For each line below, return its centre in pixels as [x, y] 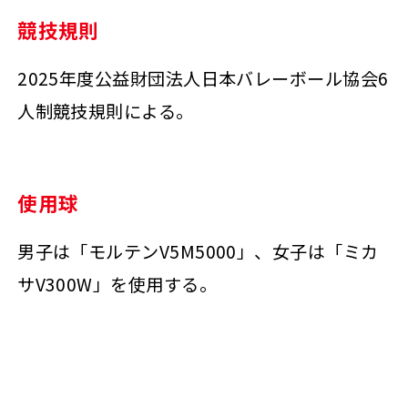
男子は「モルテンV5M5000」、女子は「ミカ [198, 252]
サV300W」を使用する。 [117, 285]
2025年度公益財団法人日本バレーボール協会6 [203, 79]
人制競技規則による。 [106, 112]
